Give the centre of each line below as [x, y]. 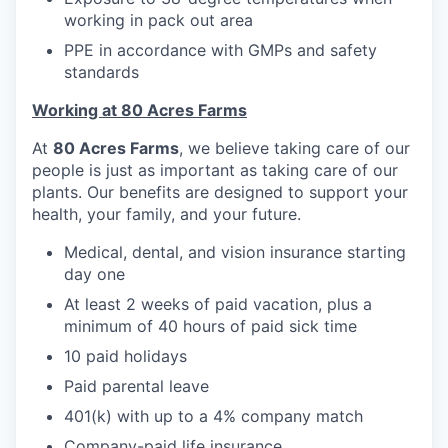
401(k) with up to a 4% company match [213, 416]
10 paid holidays [125, 356]
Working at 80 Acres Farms [139, 110]
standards [101, 72]
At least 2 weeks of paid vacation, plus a [218, 304]
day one [94, 274]
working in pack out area [158, 20]
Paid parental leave [136, 386]
